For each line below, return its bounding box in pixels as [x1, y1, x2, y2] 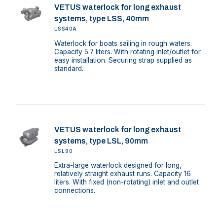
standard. [54, 64, 83, 73]
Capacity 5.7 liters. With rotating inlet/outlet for [54, 47, 201, 56]
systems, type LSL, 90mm [54, 136, 148, 145]
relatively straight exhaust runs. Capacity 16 [54, 170, 191, 178]
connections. [54, 186, 95, 195]
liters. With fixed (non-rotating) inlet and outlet [54, 178, 199, 186]
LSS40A [54, 26, 77, 32]
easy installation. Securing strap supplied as [54, 56, 192, 64]
